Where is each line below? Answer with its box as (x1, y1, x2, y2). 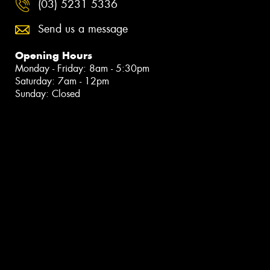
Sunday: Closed (15, 87, 80, 101)
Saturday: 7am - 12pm (15, 75, 109, 88)
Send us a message (38, 22, 128, 37)
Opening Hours (15, 49, 92, 63)
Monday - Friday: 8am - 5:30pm (15, 62, 149, 75)
